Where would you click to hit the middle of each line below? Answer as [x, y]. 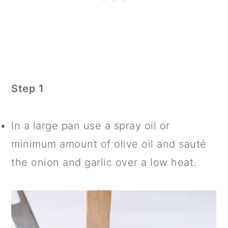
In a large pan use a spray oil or [91, 125]
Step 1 [28, 88]
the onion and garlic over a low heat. [104, 162]
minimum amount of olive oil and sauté [109, 144]
